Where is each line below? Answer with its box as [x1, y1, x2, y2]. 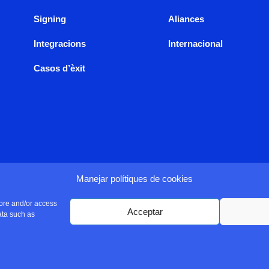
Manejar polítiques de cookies [76, 174, 193, 184]
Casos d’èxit [34, 63, 85, 74]
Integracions [34, 38, 86, 49]
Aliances [168, 14, 204, 25]
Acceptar [127, 206, 163, 217]
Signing [34, 14, 66, 25]
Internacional [168, 38, 223, 49]
